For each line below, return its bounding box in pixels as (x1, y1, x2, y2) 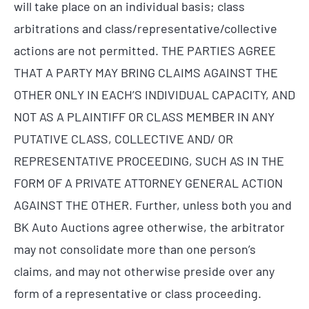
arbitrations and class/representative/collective (14, 20, 277, 36)
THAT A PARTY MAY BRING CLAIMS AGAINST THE (14, 64, 278, 80)
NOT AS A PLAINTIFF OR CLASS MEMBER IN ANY (14, 108, 275, 124)
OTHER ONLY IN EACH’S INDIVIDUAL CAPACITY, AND (14, 86, 295, 102)
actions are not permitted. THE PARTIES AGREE (14, 42, 276, 58)
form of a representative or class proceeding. (14, 285, 261, 301)
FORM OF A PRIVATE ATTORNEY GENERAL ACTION (14, 175, 283, 190)
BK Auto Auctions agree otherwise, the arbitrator (14, 219, 285, 235)
